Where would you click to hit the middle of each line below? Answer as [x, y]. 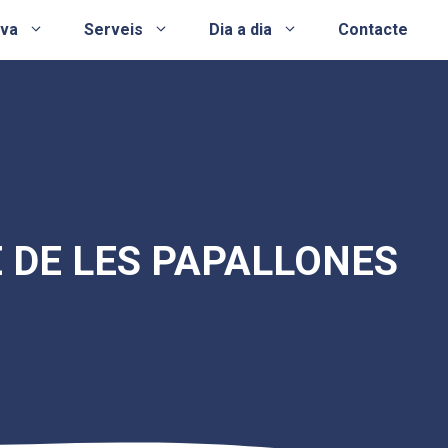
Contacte [373, 29]
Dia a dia [240, 29]
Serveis [113, 29]
